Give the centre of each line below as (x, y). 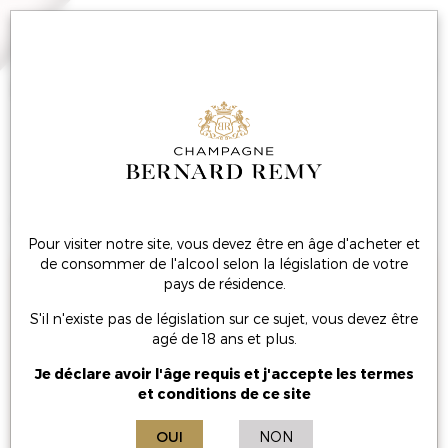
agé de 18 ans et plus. (224, 338)
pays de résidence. (224, 283)
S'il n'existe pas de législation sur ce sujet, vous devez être (224, 318)
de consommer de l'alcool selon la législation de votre (224, 263)
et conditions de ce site (224, 393)
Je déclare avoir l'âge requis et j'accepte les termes (224, 373)
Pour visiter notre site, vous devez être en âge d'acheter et (224, 243)
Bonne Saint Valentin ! (213, 184)
